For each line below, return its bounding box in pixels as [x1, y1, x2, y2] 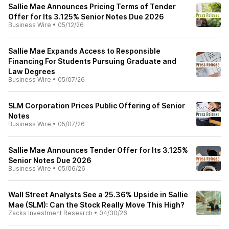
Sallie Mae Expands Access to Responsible [8, 47, 161, 55]
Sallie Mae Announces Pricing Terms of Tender [8, 2, 176, 11]
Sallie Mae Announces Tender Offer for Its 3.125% [8, 146, 188, 154]
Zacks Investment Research [8, 209, 93, 217]
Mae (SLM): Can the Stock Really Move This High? [8, 200, 185, 209]
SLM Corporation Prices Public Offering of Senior [8, 101, 185, 110]
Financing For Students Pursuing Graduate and [8, 57, 176, 65]
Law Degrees [8, 67, 55, 76]
